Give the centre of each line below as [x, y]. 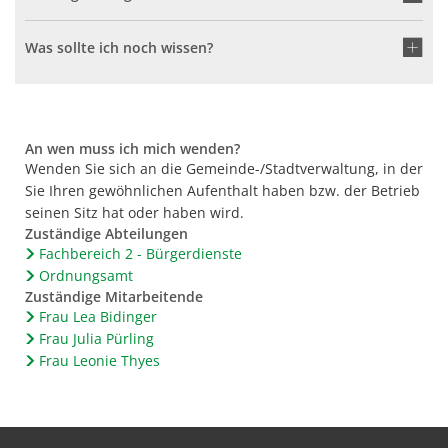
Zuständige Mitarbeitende [114, 296]
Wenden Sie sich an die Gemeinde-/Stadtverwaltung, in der [224, 168]
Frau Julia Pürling [96, 338]
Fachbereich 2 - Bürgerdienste [140, 253]
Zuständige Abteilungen [106, 233]
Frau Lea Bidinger [97, 316]
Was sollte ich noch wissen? [119, 47]
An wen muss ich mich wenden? [132, 148]
